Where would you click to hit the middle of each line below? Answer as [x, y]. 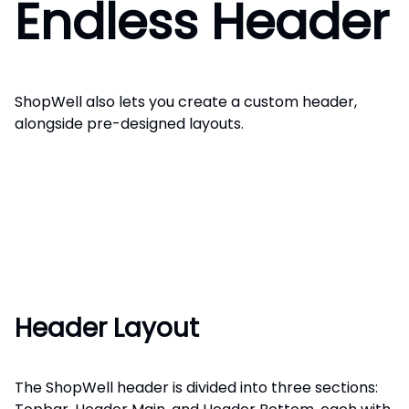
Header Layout [107, 328]
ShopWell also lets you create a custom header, [186, 102]
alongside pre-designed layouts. [129, 124]
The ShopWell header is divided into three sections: [196, 387]
